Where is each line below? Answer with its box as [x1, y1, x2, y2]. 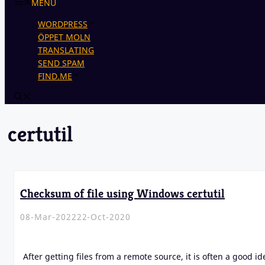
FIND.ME [38, 70, 72, 82]
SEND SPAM [38, 57, 85, 69]
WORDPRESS [38, 18, 88, 30]
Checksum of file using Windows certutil [20, 186, 225, 201]
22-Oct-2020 [76, 211, 131, 223]
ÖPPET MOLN [38, 31, 91, 43]
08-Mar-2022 [20, 211, 77, 223]
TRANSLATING [38, 44, 94, 56]
